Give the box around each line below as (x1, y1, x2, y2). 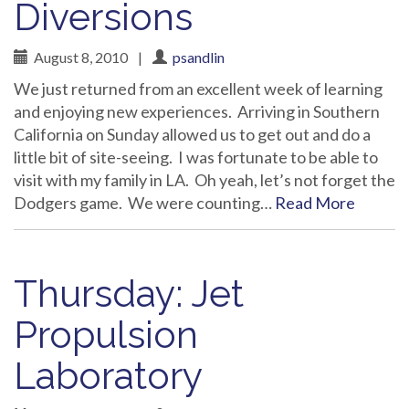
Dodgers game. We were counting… (14, 193, 275, 213)
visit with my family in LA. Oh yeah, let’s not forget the (14, 170, 395, 190)
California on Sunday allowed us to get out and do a (14, 124, 371, 144)
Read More (275, 193, 355, 213)
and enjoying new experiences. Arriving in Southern (14, 101, 380, 121)
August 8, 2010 (28, 48, 131, 66)
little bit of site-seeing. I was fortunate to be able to (14, 147, 378, 167)
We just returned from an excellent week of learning (14, 79, 383, 99)
